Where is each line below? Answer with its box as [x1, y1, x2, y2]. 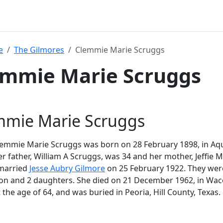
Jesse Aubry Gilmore [29, 163, 105, 174]
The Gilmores [14, 44, 64, 55]
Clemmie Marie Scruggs [75, 44, 165, 55]
